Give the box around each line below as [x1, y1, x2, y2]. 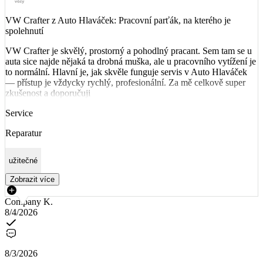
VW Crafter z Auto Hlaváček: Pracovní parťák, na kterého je [5, 15, 231, 25]
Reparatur [5, 127, 42, 138]
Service [5, 107, 33, 118]
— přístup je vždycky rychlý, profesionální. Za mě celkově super [5, 77, 245, 87]
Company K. [5, 197, 53, 207]
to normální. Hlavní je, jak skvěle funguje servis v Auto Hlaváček [5, 66, 247, 77]
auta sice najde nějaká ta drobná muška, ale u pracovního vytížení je [5, 56, 256, 66]
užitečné [9, 156, 38, 166]
